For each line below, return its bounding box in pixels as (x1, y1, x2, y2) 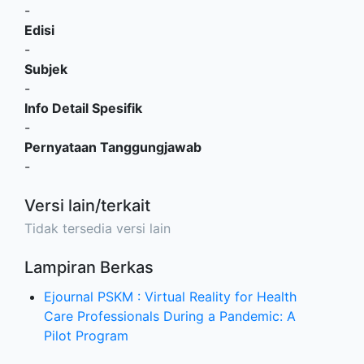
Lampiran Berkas (24, 258, 154, 277)
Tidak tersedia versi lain (24, 220, 171, 236)
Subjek (24, 61, 67, 77)
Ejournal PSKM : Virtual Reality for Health (44, 288, 297, 305)
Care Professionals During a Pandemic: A (44, 308, 296, 324)
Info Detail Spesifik (24, 100, 142, 116)
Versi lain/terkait (24, 196, 150, 215)
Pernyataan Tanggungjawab (24, 139, 201, 155)
